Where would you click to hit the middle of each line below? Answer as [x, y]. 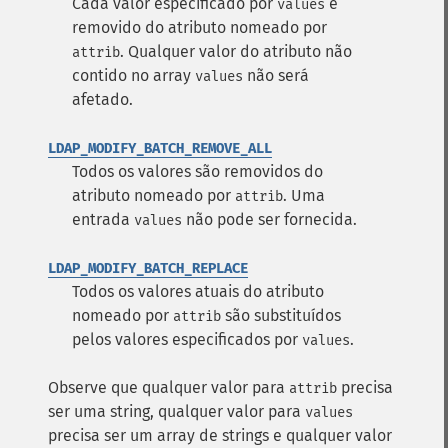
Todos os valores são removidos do [197, 171]
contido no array [133, 75]
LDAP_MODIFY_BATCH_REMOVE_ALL [160, 148]
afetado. [102, 99]
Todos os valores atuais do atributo [198, 291]
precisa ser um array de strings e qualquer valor [220, 435]
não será [276, 75]
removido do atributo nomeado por [199, 27]
